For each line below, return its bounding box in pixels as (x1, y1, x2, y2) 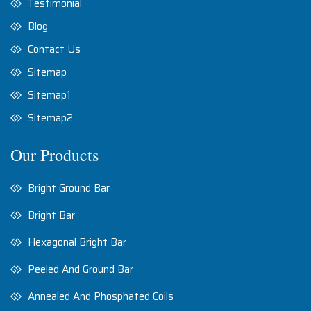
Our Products (10, 143, 99, 166)
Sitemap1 (28, 86, 71, 103)
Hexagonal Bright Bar (28, 233, 126, 251)
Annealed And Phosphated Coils (28, 287, 174, 305)
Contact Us (28, 40, 81, 58)
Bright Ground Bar (28, 179, 110, 196)
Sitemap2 (28, 109, 73, 126)
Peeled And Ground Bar (28, 260, 133, 278)
